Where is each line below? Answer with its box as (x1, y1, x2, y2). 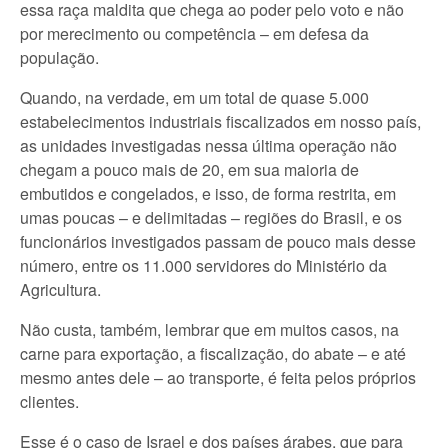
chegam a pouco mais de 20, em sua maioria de (20, 158, 359, 181)
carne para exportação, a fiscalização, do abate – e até (20, 342, 406, 365)
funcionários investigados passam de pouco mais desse (20, 230, 416, 253)
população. (20, 46, 99, 69)
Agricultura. (20, 278, 101, 301)
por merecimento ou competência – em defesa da (20, 22, 369, 45)
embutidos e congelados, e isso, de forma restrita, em (20, 182, 396, 205)
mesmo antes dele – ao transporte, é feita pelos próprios (20, 366, 416, 389)
